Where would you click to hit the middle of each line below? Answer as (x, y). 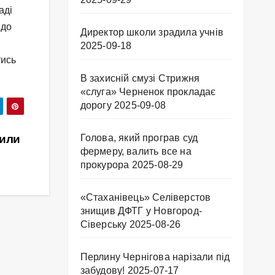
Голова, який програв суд (139, 138)
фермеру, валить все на (136, 152)
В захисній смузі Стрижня (140, 79)
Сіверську (103, 225)
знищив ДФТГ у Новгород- (141, 211)
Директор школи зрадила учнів (152, 33)
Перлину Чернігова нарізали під (155, 257)
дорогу (96, 106)
